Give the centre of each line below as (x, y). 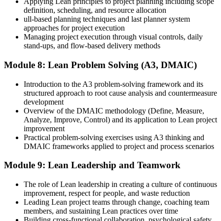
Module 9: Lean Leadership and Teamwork (92, 165)
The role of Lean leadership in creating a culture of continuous (120, 184)
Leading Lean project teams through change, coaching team (116, 202)
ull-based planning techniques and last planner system (107, 19)
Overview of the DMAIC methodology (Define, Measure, (114, 110)
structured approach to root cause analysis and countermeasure (120, 93)
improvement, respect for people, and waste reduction (107, 193)
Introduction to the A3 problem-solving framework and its (113, 84)
